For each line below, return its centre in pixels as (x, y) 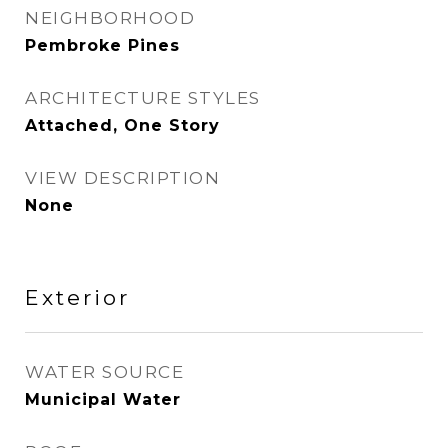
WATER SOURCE (104, 372)
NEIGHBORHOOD (110, 18)
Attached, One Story (122, 125)
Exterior (77, 297)
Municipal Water (103, 399)
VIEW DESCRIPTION (122, 178)
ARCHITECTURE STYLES (143, 98)
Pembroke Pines (102, 45)
